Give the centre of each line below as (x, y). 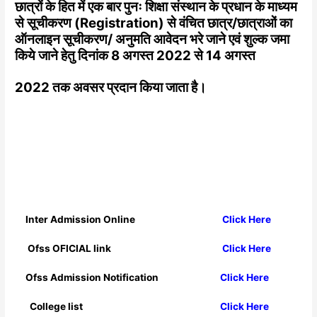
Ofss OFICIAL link (68, 249)
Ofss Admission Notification (92, 278)
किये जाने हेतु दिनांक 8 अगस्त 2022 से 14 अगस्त (136, 55)
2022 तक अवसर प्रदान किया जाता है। (111, 87)
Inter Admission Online (80, 220)
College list (54, 307)
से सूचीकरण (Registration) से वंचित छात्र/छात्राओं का (154, 23)
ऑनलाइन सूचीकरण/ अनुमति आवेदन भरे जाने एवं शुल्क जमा (152, 39)
